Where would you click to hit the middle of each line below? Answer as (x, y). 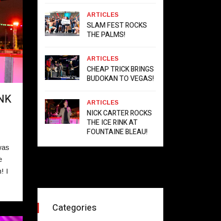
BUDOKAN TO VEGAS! (120, 79)
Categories (74, 208)
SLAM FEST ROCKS (117, 25)
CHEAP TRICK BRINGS (120, 69)
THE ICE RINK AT (112, 123)
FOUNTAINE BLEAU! (117, 132)
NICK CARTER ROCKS (119, 113)
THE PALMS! (106, 35)
